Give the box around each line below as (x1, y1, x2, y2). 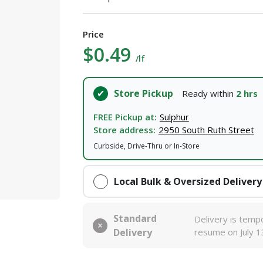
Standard (113, 212, 157, 225)
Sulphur (159, 110, 189, 123)
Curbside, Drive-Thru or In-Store (93, 140, 200, 151)
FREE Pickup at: (93, 110, 157, 123)
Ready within (181, 87, 236, 100)
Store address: (93, 123, 156, 136)
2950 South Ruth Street (158, 123, 254, 136)
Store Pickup (113, 87, 173, 100)
